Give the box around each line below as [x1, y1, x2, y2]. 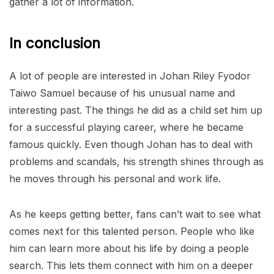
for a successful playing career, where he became [9, 121, 243, 134]
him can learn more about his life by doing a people [9, 242, 249, 255]
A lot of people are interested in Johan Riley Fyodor [9, 70, 251, 83]
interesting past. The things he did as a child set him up [9, 104, 262, 117]
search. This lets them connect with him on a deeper [9, 259, 253, 272]
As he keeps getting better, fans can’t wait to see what [9, 208, 261, 221]
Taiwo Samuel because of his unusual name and [9, 87, 235, 100]
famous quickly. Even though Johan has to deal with [9, 138, 253, 151]
